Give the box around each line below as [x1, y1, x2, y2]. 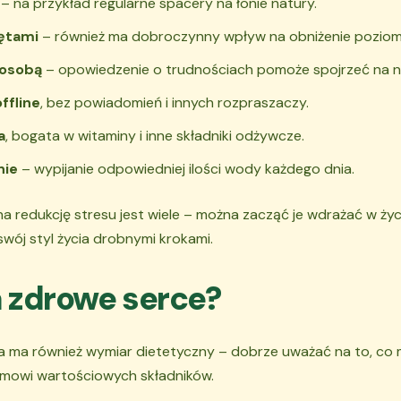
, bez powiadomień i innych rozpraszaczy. [40, 93, 309, 112]
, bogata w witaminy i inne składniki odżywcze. [5, 126, 304, 145]
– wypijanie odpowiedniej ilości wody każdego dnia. [18, 159, 354, 178]
